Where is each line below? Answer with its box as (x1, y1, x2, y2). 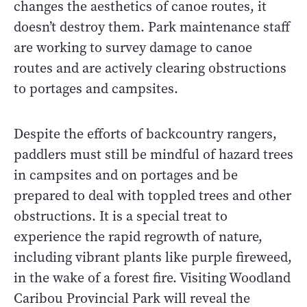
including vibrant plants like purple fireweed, (14, 247, 292, 267)
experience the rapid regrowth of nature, (14, 227, 262, 246)
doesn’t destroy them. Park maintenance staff (14, 17, 290, 36)
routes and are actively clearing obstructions (14, 58, 286, 77)
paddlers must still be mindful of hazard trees (14, 145, 293, 164)
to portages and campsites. (14, 79, 178, 98)
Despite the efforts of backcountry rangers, (14, 124, 277, 143)
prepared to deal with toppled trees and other (14, 186, 291, 205)
